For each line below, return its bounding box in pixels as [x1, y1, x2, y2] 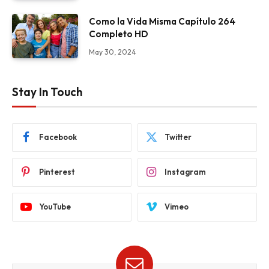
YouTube [39, 202, 71, 211]
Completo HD [89, 28, 148, 40]
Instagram [165, 167, 206, 177]
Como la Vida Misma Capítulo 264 [89, 16, 235, 28]
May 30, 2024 [89, 47, 136, 57]
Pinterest [39, 167, 75, 177]
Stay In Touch [12, 84, 82, 99]
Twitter [165, 132, 192, 142]
